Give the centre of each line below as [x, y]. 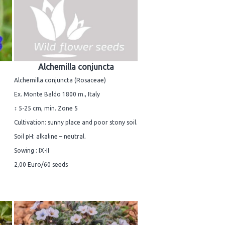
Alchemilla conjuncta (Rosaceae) [60, 80]
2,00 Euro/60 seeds [41, 164]
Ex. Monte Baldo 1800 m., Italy [57, 94]
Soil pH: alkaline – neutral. [50, 136]
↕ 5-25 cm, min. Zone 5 [46, 108]
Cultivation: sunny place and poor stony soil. [76, 122]
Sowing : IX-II [32, 150]
